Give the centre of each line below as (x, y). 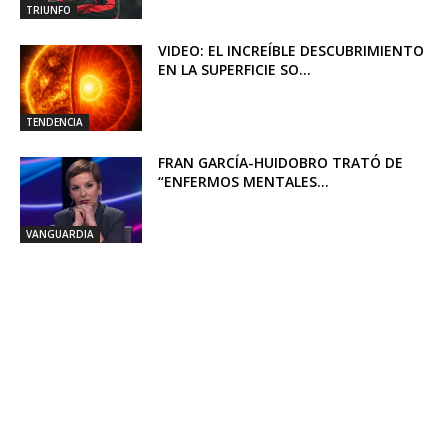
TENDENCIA (54, 122)
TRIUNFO (48, 10)
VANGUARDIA (60, 233)
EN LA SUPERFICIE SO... (235, 70)
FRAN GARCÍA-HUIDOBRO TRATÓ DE (281, 163)
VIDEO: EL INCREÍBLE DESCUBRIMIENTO (291, 51)
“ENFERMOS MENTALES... (244, 182)
